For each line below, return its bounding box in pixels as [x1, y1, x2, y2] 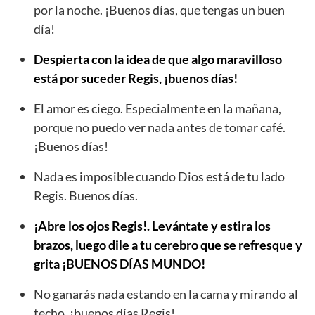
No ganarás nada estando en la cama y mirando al [34, 286, 298, 302]
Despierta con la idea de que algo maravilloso [34, 51, 282, 67]
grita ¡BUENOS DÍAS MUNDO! [34, 256, 205, 272]
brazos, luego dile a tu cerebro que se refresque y [34, 237, 302, 253]
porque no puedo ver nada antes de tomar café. [34, 120, 285, 136]
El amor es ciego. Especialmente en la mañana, [34, 101, 281, 117]
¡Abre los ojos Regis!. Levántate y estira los [34, 218, 271, 234]
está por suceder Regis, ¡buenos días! [34, 70, 238, 86]
